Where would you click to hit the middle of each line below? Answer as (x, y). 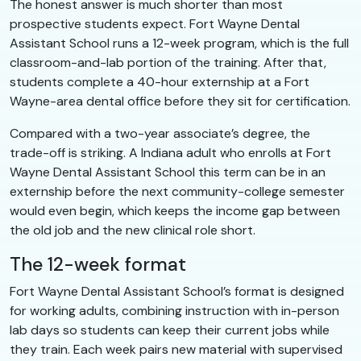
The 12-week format (98, 264)
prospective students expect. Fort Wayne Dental (155, 23)
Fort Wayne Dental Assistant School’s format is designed (177, 291)
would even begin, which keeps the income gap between (175, 210)
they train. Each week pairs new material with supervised (176, 349)
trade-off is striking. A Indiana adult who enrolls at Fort (170, 152)
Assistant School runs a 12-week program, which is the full (179, 43)
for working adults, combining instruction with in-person (174, 310)
